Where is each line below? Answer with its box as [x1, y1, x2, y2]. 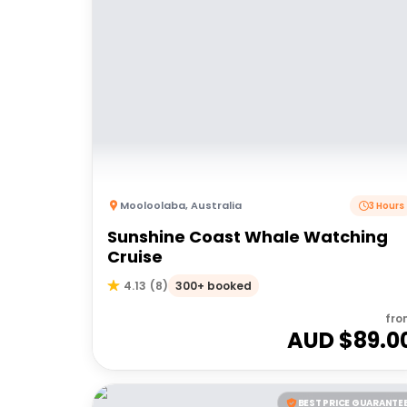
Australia [191, 198, 242, 213]
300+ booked [175, 278, 252, 293]
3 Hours [369, 198, 405, 213]
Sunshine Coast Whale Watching [107, 224, 388, 248]
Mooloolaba [120, 198, 185, 213]
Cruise [107, 244, 163, 268]
